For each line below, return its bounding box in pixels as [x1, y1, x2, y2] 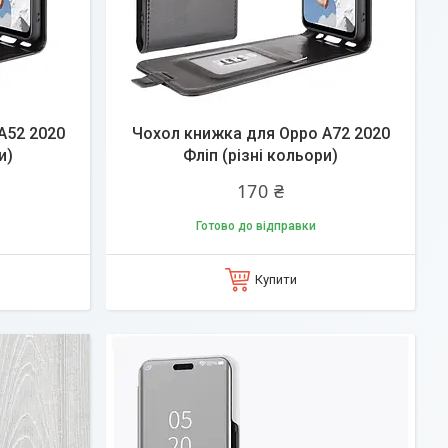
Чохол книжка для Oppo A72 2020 [131, 123, 390, 143]
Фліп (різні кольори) [183, 145, 338, 165]
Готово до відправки [195, 218, 316, 233]
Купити [254, 271, 297, 287]
